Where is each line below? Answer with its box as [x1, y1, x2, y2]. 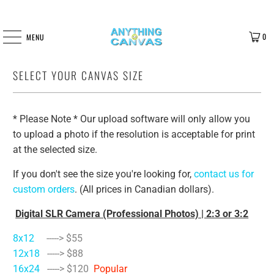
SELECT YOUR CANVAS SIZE [13, 67, 144, 83]
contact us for [194, 168, 254, 180]
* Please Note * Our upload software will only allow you [13, 113, 251, 125]
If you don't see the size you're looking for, [13, 168, 194, 180]
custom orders [13, 183, 75, 195]
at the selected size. [13, 143, 100, 155]
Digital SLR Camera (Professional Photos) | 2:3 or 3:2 [15, 207, 249, 220]
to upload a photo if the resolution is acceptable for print [13, 128, 256, 140]
